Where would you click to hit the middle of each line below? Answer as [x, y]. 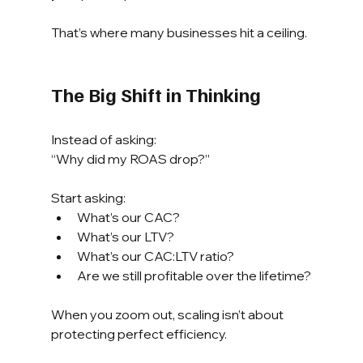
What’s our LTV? [125, 236]
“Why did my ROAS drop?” [130, 158]
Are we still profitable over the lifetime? [194, 275]
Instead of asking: [103, 139]
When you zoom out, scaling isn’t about [168, 314]
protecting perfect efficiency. [139, 333]
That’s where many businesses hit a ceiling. [179, 32]
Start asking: [88, 197]
